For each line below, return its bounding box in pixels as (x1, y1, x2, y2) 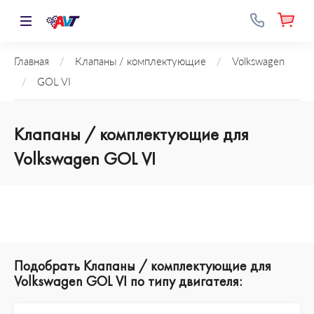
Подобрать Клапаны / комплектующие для (14, 257, 271, 275)
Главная (14, 55, 49, 67)
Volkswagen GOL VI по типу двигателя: (14, 272, 242, 290)
